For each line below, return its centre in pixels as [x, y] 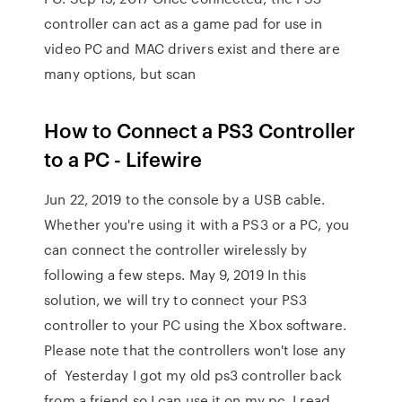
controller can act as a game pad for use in [184, 23]
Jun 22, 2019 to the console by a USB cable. [185, 199]
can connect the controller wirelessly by [176, 249]
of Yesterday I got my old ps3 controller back [193, 375]
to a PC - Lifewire [123, 158]
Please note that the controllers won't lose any [195, 350]
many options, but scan [122, 74]
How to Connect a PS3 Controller [200, 130]
